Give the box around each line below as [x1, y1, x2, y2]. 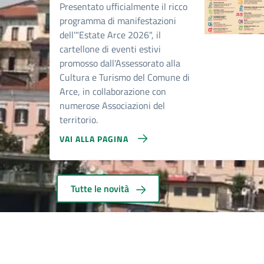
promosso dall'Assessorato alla [60, 56, 180, 70]
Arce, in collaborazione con [60, 84, 166, 98]
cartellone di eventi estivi [60, 42, 161, 56]
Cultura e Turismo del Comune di [60, 70, 190, 84]
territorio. [60, 113, 98, 127]
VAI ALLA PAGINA [60, 132, 128, 145]
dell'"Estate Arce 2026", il [60, 28, 161, 42]
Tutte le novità [71, 181, 131, 196]
